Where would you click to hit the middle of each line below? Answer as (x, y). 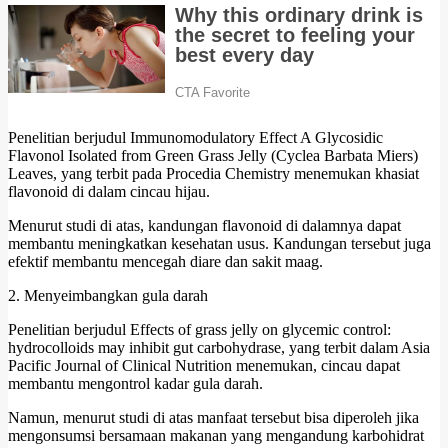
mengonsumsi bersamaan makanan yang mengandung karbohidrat (216, 435)
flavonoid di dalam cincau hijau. (109, 191)
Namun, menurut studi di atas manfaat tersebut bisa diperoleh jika (213, 417)
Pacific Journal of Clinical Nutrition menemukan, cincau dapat (204, 365)
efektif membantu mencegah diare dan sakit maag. (165, 261)
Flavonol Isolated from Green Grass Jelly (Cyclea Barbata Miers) (213, 155)
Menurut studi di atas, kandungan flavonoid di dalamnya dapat (204, 225)
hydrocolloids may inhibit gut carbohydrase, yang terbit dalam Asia (219, 347)
